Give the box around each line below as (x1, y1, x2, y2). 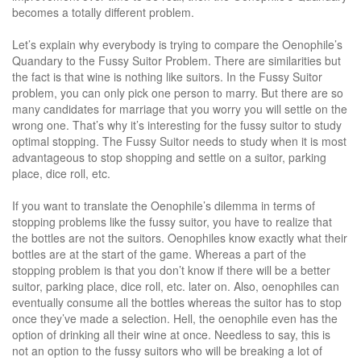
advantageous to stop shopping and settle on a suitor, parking (12, 148, 326, 165)
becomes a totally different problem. (12, 3, 194, 20)
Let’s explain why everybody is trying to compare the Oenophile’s (12, 35, 342, 52)
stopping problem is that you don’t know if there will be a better (12, 261, 330, 278)
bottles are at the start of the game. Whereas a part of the (12, 245, 306, 262)
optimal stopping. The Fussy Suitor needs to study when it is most (12, 132, 346, 149)
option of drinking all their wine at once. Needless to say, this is (12, 326, 330, 342)
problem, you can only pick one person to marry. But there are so (12, 84, 343, 101)
